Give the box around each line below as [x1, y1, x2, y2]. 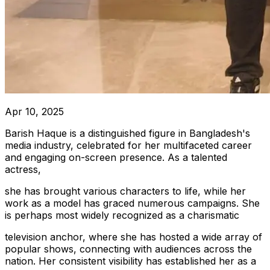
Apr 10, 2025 [5, 105, 64, 118]
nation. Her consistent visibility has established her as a [5, 254, 256, 267]
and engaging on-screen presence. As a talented [5, 151, 227, 163]
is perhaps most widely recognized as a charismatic [5, 209, 239, 221]
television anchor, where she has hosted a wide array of [5, 230, 262, 243]
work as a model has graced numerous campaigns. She [5, 196, 260, 209]
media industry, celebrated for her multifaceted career [5, 139, 252, 151]
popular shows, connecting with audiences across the [5, 242, 252, 255]
